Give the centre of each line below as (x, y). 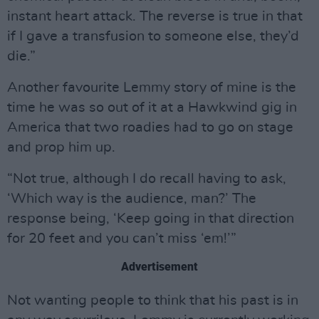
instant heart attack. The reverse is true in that (155, 16)
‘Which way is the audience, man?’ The (132, 199)
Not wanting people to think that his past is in (153, 300)
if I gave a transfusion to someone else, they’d (153, 36)
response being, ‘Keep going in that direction (151, 219)
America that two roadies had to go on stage (150, 127)
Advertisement (159, 267)
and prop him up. (61, 147)
